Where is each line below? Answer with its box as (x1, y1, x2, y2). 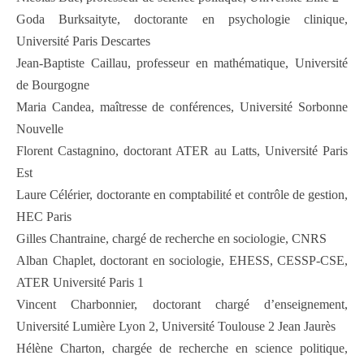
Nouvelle (16, 122, 63, 136)
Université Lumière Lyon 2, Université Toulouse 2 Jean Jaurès (16, 319, 336, 334)
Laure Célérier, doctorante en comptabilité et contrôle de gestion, (16, 188, 348, 202)
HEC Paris (16, 210, 71, 224)
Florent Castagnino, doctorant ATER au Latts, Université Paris (16, 144, 348, 158)
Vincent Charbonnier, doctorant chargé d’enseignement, (16, 297, 348, 312)
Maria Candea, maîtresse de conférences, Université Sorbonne (16, 100, 348, 115)
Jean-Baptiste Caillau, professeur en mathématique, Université (16, 56, 348, 71)
